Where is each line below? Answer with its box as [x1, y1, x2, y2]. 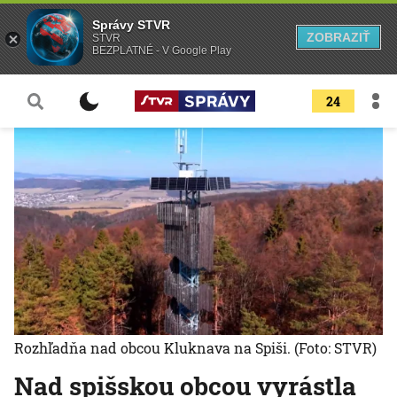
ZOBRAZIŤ [307, 30, 370, 44]
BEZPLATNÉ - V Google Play [92, 44, 231, 57]
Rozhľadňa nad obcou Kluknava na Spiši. [14, 339, 294, 358]
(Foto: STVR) [294, 339, 377, 358]
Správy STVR [92, 18, 170, 32]
